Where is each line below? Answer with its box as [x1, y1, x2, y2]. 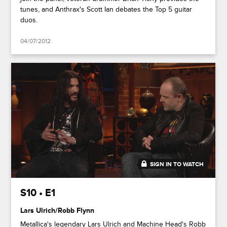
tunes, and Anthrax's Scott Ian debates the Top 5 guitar [20, 5, 193, 14]
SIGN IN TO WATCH [150, 161, 204, 169]
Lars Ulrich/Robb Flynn [20, 206, 95, 215]
